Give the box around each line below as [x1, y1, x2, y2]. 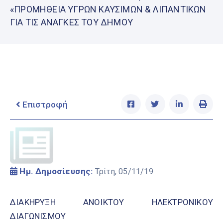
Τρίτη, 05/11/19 [95, 167, 153, 177]
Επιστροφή [20, 100, 68, 110]
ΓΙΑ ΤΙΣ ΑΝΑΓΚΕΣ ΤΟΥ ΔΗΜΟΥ [10, 17, 133, 28]
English [13, 9, 43, 20]
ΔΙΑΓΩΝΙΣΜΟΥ [10, 211, 66, 222]
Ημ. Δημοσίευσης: [17, 166, 95, 177]
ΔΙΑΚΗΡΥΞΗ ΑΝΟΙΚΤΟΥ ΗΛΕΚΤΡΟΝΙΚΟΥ [10, 197, 213, 208]
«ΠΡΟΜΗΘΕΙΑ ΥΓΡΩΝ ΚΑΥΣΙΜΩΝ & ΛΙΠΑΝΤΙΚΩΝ [10, 4, 207, 15]
